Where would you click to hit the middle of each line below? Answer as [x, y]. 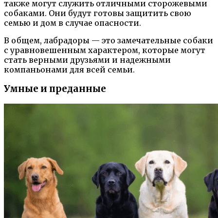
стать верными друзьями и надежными [87, 60]
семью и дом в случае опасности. [73, 23]
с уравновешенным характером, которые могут [105, 50]
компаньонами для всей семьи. [69, 69]
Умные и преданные [55, 89]
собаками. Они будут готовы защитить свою [98, 13]
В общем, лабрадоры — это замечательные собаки [109, 40]
